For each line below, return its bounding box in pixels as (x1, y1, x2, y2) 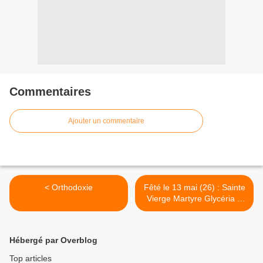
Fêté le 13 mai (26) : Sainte (143, 183, 245, 193)
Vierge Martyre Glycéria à (147, 194, 242, 204)
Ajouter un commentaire (68, 117, 144, 126)
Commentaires (9, 85, 91, 99)
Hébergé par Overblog (9, 235, 97, 245)
